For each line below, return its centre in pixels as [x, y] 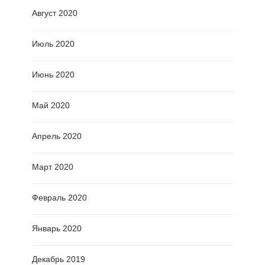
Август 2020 [55, 13]
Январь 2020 [57, 229]
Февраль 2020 [59, 198]
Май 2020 [51, 106]
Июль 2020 [53, 44]
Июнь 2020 [53, 75]
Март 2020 [53, 167]
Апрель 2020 [57, 136]
